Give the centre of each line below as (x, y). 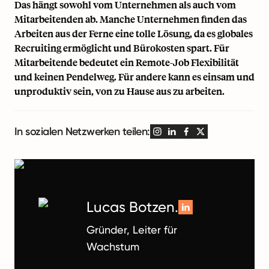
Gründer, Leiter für (132, 230)
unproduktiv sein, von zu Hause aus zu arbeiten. (119, 91)
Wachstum (113, 247)
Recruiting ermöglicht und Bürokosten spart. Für (122, 48)
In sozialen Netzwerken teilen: (82, 132)
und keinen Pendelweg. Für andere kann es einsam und (134, 77)
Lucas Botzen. (132, 207)
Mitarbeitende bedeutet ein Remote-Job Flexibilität (127, 62)
